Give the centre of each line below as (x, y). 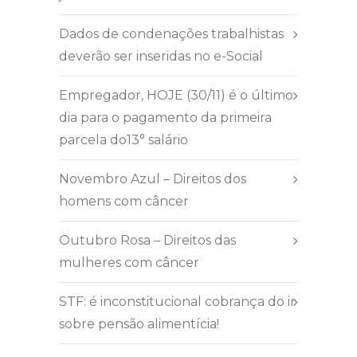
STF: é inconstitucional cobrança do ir (177, 302)
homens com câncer (124, 202)
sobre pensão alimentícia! (139, 324)
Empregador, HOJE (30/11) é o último (176, 96)
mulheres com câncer (129, 263)
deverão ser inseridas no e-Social (161, 57)
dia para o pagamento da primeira (165, 118)
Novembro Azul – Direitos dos (153, 179)
